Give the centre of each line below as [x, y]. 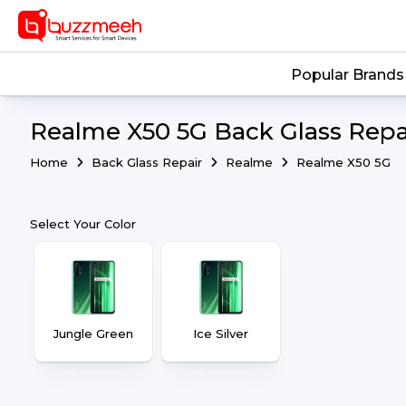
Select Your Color [83, 224]
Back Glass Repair [149, 162]
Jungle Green [94, 333]
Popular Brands [347, 75]
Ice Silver [221, 333]
